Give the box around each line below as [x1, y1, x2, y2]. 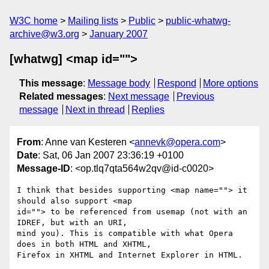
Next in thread [65, 104, 125, 115]
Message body [88, 78, 150, 88]
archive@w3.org [10, 29, 79, 39]
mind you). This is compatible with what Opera [17, 229, 233, 238]
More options [203, 78, 259, 88]
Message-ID [17, 163, 70, 174]
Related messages [19, 91, 103, 101]
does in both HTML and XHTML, [17, 240, 161, 249]
